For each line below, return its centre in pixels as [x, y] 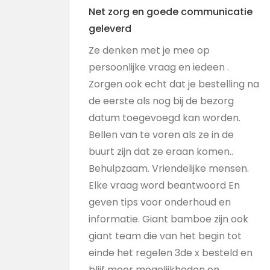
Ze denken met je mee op [149, 50]
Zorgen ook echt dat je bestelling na [174, 84]
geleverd [110, 29]
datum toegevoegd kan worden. [165, 118]
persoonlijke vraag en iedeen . [159, 67]
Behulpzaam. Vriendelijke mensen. [169, 168]
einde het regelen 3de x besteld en [171, 253]
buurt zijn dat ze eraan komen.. [161, 152]
